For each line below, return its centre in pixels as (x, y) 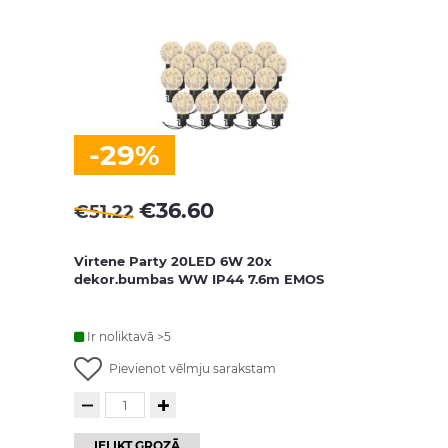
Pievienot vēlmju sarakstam (192, 368)
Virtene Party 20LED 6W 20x (173, 261)
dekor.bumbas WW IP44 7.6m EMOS (199, 279)
